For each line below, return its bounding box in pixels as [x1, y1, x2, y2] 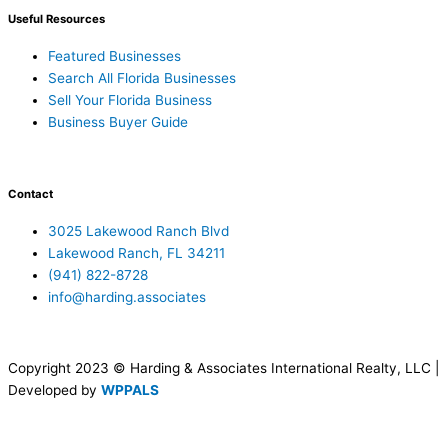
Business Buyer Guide [48, 114, 188, 131]
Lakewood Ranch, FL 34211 [48, 244, 225, 261]
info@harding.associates [48, 288, 206, 305]
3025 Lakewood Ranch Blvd [48, 222, 229, 239]
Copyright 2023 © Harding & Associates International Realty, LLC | [8, 360, 439, 377]
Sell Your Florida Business [48, 92, 212, 109]
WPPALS [101, 382, 159, 399]
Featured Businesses [48, 48, 181, 65]
